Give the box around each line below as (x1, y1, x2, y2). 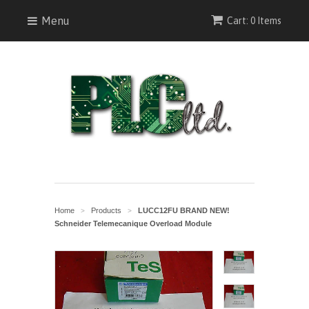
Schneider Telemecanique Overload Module (54, 219, 212, 228)
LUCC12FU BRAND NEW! (138, 206, 230, 215)
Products (91, 206, 121, 215)
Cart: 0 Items (227, 15, 281, 26)
